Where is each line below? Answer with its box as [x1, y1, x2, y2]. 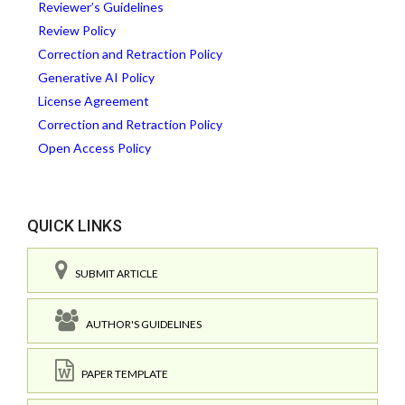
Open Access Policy [38, 140, 151, 156]
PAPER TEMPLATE [74, 367, 168, 381]
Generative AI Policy [38, 70, 155, 86]
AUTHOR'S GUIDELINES [79, 316, 202, 331]
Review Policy [38, 23, 116, 39]
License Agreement [38, 93, 149, 109]
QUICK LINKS [27, 216, 122, 236]
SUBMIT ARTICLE [68, 267, 158, 281]
